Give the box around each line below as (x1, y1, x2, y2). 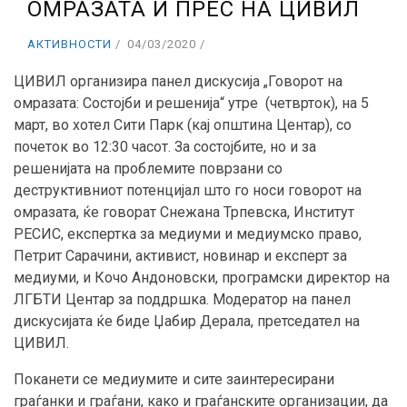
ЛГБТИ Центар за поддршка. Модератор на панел (14, 291, 351, 309)
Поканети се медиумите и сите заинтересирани (14, 371, 334, 389)
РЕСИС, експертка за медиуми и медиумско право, (14, 225, 362, 243)
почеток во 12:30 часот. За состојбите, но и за (14, 138, 316, 156)
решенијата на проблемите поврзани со (14, 160, 283, 178)
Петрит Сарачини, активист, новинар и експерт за (14, 247, 347, 265)
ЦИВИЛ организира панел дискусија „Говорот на (14, 73, 342, 91)
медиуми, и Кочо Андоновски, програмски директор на (14, 269, 390, 287)
